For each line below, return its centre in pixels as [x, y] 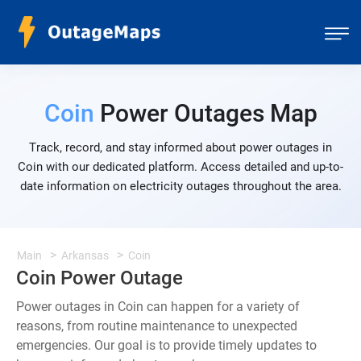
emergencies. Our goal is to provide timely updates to [166, 345]
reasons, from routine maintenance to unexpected [157, 326]
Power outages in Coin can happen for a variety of [158, 307]
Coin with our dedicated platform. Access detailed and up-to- [180, 167]
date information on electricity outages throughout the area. [180, 186]
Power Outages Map [205, 113]
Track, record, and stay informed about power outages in [180, 147]
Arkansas [85, 255]
